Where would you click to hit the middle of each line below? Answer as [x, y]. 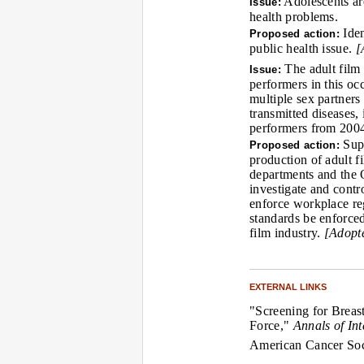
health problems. [294, 17]
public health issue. [303, 48]
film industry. [287, 233]
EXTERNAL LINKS [288, 287]
